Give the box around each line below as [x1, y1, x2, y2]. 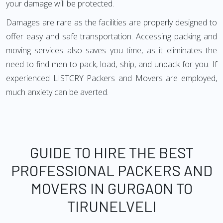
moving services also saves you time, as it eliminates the [6, 45, 217, 56]
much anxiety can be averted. [6, 87, 109, 98]
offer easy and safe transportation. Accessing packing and [6, 31, 217, 42]
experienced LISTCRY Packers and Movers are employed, [6, 73, 217, 84]
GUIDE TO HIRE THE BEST [29, 143, 194, 161]
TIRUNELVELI [67, 197, 156, 215]
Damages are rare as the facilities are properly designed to [6, 17, 217, 28]
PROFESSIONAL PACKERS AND [10, 161, 213, 179]
